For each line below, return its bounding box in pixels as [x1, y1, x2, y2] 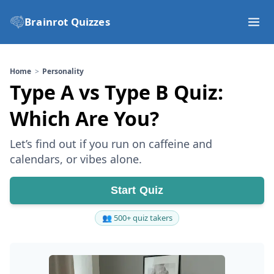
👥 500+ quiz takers [102, 212, 172, 223]
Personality [42, 66, 84, 76]
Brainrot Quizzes [24, 15, 110, 29]
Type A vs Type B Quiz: [10, 79, 223, 105]
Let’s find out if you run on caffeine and [10, 136, 212, 151]
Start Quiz [110, 184, 164, 196]
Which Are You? [10, 105, 159, 131]
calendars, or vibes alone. [10, 152, 142, 166]
